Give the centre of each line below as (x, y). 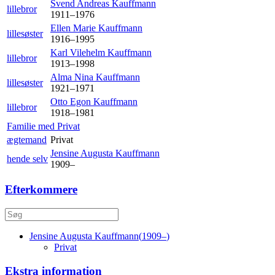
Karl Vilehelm (79, 52)
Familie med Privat (43, 126)
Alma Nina (73, 77)
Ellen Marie (74, 28)
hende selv (27, 158)
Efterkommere (41, 190)
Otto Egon (72, 101)
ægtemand (27, 139)
